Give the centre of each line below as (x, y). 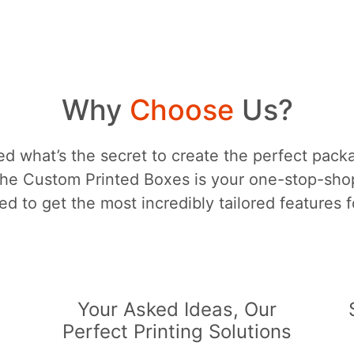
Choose (185, 110)
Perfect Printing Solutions (177, 332)
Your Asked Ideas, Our (177, 310)
